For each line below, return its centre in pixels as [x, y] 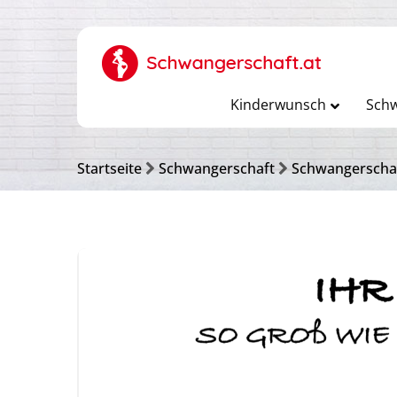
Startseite [109, 168]
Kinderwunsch [278, 105]
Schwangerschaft [217, 168]
